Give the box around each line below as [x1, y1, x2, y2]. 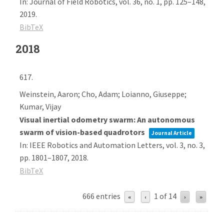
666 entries [82, 191, 120, 201]
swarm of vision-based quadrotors [19, 127, 147, 137]
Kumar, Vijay [19, 101, 61, 111]
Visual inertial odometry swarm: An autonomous [19, 114, 195, 124]
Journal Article [151, 129, 192, 136]
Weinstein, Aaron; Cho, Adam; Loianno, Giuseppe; [19, 89, 187, 99]
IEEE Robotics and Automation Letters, [29, 140, 166, 150]
